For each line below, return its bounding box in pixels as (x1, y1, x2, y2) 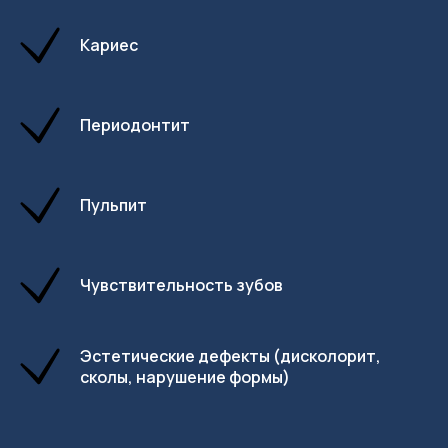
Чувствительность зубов (80, 274, 283, 296)
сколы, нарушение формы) (80, 366, 290, 388)
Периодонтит (80, 114, 190, 136)
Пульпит (80, 194, 147, 216)
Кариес (80, 34, 138, 56)
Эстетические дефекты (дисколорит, (80, 345, 381, 367)
